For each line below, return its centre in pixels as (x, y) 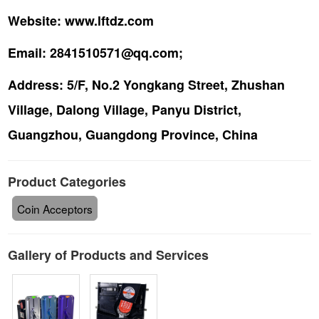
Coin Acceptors (54, 208)
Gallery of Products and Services (108, 255)
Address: (35, 84)
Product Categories (67, 181)
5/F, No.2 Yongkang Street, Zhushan (174, 84)
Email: (27, 52)
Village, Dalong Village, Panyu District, (124, 109)
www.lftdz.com (107, 20)
